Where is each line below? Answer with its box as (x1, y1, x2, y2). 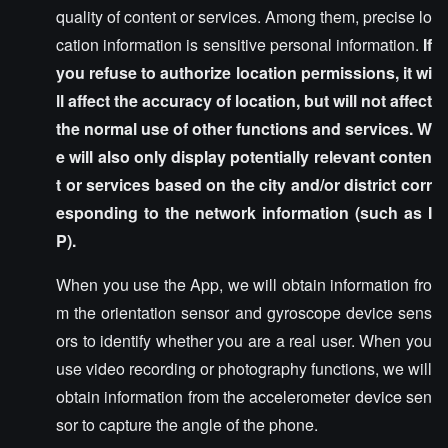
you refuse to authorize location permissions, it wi (56, 61, 432, 84)
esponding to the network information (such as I (56, 201, 432, 224)
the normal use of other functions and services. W (56, 117, 432, 140)
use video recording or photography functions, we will (56, 357, 432, 380)
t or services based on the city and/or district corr (56, 173, 432, 196)
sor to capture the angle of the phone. (56, 413, 318, 436)
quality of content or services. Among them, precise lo (56, 5, 432, 28)
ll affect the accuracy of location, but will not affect (56, 89, 432, 112)
